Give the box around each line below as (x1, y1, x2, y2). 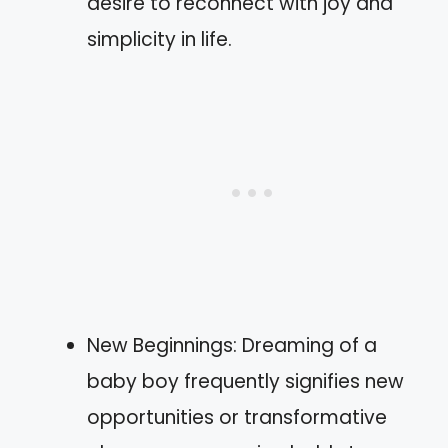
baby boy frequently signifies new (87, 367, 404, 395)
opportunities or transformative (87, 403, 387, 431)
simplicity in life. (87, 25, 232, 53)
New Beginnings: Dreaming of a (87, 331, 377, 359)
